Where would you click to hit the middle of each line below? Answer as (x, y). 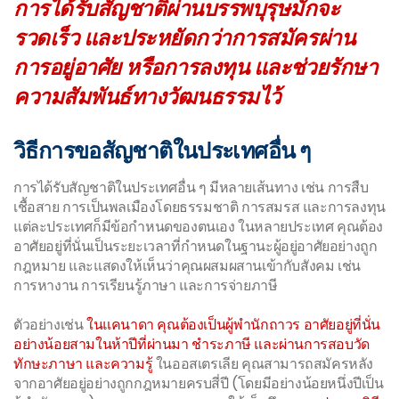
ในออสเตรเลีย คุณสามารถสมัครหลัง (263, 364)
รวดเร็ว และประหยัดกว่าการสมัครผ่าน (184, 38)
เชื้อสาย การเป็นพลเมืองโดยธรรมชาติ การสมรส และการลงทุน (199, 208)
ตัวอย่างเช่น (50, 325)
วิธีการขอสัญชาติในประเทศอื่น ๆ (162, 151)
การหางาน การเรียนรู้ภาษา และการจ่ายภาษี (146, 286)
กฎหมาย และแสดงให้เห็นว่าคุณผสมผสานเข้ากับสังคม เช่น (187, 266)
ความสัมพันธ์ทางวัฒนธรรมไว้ (150, 97)
